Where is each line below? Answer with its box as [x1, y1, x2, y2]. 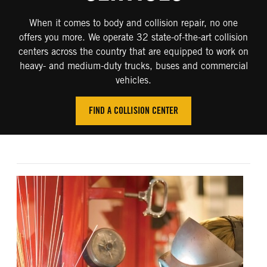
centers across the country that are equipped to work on [18, 45, 249, 57]
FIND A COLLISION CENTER [89, 104, 178, 116]
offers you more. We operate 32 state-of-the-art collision [19, 31, 248, 43]
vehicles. [116, 74, 151, 86]
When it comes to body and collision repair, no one [29, 17, 238, 29]
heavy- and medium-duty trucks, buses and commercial [19, 60, 248, 72]
